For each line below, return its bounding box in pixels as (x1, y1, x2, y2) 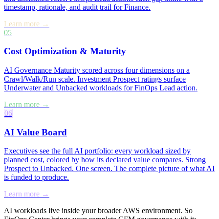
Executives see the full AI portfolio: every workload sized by (4, 147, 191, 155)
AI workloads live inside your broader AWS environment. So (4, 206, 193, 215)
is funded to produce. (4, 173, 69, 182)
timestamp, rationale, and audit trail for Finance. (4, 2, 151, 11)
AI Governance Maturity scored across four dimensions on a (4, 66, 190, 74)
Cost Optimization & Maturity (4, 46, 126, 57)
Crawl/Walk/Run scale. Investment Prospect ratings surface (4, 75, 186, 83)
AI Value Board (4, 127, 67, 137)
